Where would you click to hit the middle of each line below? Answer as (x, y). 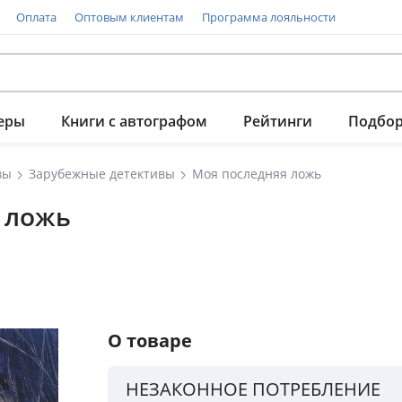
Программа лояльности (269, 17)
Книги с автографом (134, 121)
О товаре (150, 341)
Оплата (36, 17)
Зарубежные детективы (102, 174)
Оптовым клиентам (129, 17)
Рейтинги (278, 121)
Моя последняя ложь (257, 174)
